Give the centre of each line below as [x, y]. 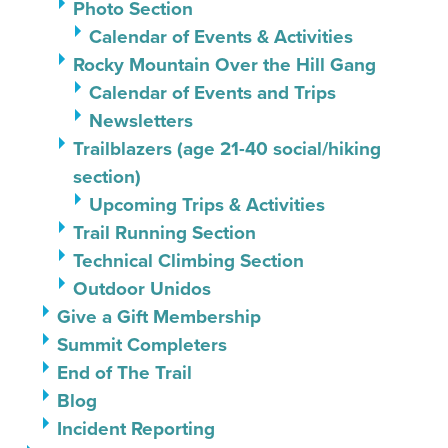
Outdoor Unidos [142, 288]
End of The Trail [124, 372]
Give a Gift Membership [159, 316]
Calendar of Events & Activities [221, 36]
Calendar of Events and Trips [212, 92]
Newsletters [141, 120]
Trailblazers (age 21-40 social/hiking [227, 148]
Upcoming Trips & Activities [207, 204]
